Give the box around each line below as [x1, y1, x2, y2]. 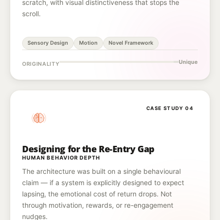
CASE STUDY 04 [146, 105, 193, 111]
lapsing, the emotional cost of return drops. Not [22, 190, 172, 198]
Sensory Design [27, 40, 68, 46]
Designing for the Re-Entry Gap [22, 143, 155, 155]
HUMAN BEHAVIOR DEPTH [22, 155, 101, 161]
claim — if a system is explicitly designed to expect [22, 179, 184, 187]
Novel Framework [109, 40, 153, 46]
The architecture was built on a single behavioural [22, 167, 181, 175]
